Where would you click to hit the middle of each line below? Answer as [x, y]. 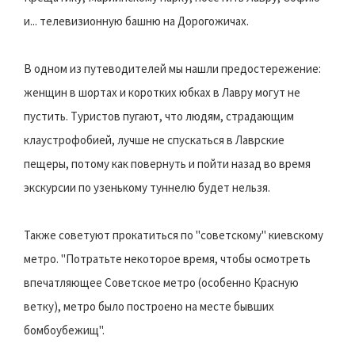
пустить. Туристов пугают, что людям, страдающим [159, 116]
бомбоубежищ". [64, 330]
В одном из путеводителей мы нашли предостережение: [172, 68]
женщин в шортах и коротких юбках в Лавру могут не [162, 92]
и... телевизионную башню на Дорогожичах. [136, 21]
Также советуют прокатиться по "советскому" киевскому [174, 235]
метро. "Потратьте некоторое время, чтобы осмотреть [167, 258]
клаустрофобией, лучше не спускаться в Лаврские [154, 139]
